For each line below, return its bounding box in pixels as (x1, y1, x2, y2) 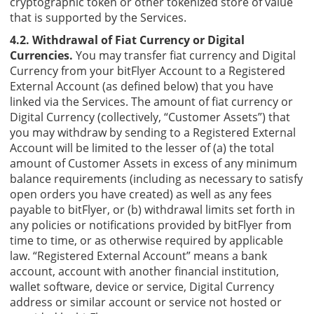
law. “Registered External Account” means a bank (10, 247, 267, 264)
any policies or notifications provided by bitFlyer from (10, 217, 292, 233)
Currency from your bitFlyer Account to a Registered (10, 62, 285, 78)
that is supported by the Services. (10, 9, 186, 25)
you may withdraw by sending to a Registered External (10, 124, 296, 140)
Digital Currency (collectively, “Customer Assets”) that (10, 109, 290, 125)
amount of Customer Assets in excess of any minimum (10, 155, 297, 171)
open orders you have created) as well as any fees (10, 186, 272, 202)
